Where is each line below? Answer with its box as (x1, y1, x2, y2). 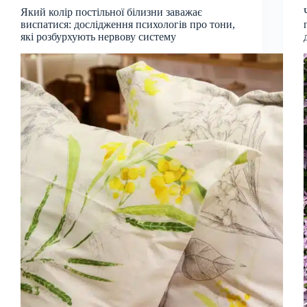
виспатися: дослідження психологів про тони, (21, 18, 235, 30)
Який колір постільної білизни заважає (21, 5, 202, 18)
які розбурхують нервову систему (21, 30, 176, 42)
